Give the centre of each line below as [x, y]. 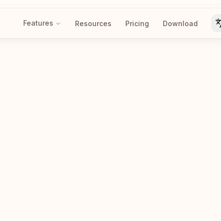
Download [180, 23]
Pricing [137, 23]
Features [38, 23]
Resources [93, 23]
